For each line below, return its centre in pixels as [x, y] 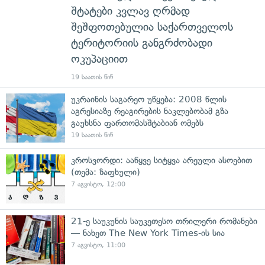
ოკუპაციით [99, 59]
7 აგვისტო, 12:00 [98, 184]
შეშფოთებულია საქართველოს [152, 27]
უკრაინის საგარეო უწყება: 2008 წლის [149, 99]
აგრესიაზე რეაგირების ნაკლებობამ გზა [150, 111]
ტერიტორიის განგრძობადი [142, 43]
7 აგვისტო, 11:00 [98, 245]
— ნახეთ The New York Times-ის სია [148, 233]
